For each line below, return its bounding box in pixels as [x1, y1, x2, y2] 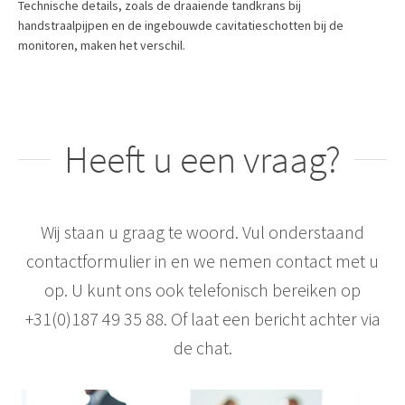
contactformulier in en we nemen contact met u [26, 249, 379, 272]
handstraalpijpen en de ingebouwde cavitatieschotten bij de [18, 16, 344, 33]
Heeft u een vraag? [64, 135, 341, 183]
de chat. [173, 335, 232, 359]
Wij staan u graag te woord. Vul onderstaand [41, 220, 364, 243]
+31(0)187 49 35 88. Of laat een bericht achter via [24, 306, 381, 330]
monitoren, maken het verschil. [18, 36, 185, 53]
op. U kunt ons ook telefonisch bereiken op [44, 278, 361, 301]
